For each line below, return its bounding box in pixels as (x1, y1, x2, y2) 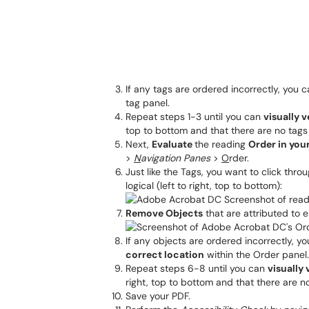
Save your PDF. (126, 290, 190, 302)
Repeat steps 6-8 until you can (126, 262, 268, 275)
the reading (195, 138, 248, 150)
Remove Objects (126, 207, 203, 219)
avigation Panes (141, 152, 210, 164)
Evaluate (152, 138, 195, 150)
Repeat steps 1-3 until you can (126, 110, 263, 123)
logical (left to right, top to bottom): (126, 179, 282, 192)
